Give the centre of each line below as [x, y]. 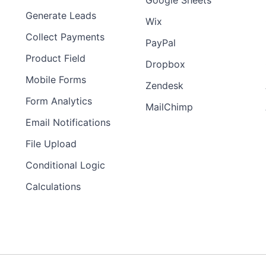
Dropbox [165, 64]
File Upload [51, 144]
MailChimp [169, 107]
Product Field [56, 58]
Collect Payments [65, 37]
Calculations [53, 187]
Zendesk [164, 86]
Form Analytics [59, 101]
